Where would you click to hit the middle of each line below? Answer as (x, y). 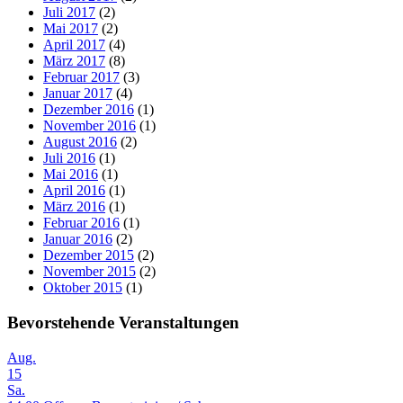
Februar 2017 (81, 77)
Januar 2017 (78, 94)
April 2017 (74, 45)
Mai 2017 (71, 29)
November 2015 (90, 272)
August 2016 (80, 142)
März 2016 (74, 207)
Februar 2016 (81, 223)
